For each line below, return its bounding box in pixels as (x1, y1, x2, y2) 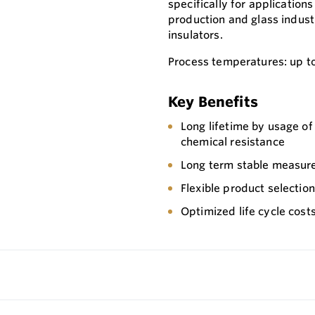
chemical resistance (181, 135, 285, 149)
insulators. (168, 28, 223, 42)
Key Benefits (168, 93, 258, 111)
